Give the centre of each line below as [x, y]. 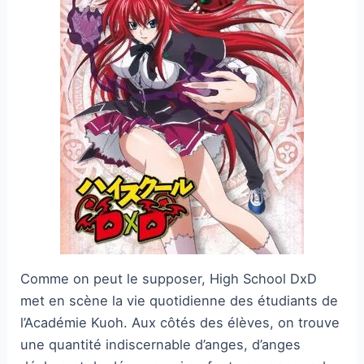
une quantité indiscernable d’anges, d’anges [161, 344]
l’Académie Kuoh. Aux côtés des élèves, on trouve [180, 322]
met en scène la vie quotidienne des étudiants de [180, 300]
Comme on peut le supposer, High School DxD [169, 278]
